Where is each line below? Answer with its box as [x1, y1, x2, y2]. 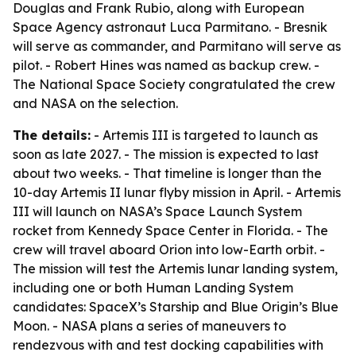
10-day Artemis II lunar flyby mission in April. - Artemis [13, 184, 341, 200]
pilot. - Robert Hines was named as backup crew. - [13, 57, 319, 73]
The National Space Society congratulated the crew [13, 76, 335, 92]
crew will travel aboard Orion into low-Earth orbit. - [13, 242, 325, 257]
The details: [13, 127, 91, 143]
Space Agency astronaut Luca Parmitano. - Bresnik [13, 19, 327, 35]
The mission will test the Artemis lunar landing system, [13, 261, 338, 277]
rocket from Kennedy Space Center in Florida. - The [13, 222, 328, 238]
